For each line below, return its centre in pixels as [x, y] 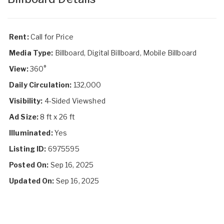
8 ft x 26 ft [57, 116]
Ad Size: [24, 116]
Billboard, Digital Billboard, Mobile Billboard [126, 52]
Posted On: [29, 164]
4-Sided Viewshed [75, 100]
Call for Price [52, 36]
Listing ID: [28, 148]
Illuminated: [31, 132]
